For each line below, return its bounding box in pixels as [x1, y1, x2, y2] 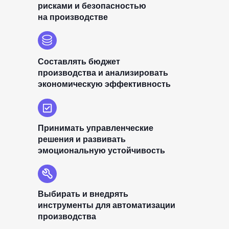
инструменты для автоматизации [38, 201, 175, 210]
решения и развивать [38, 135, 126, 144]
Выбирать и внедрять [38, 190, 128, 198]
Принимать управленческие [38, 124, 153, 132]
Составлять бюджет [38, 57, 120, 66]
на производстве [38, 13, 108, 21]
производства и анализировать [38, 68, 168, 77]
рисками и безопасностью [38, 2, 146, 10]
